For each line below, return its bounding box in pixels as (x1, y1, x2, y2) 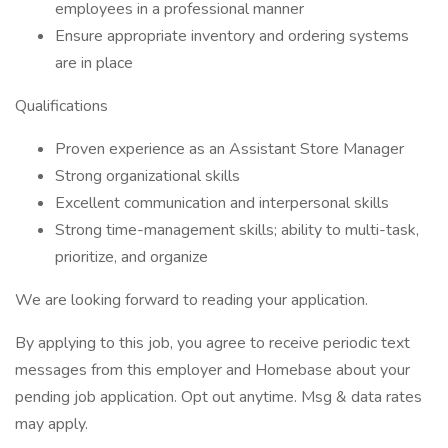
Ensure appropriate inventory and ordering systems (55, 25, 409, 47)
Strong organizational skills (55, 165, 240, 187)
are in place (55, 52, 133, 74)
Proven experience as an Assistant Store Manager (55, 138, 404, 160)
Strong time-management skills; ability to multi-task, (55, 219, 419, 241)
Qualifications (15, 95, 108, 117)
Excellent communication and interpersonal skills (55, 192, 389, 214)
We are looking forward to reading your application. (15, 289, 368, 311)
